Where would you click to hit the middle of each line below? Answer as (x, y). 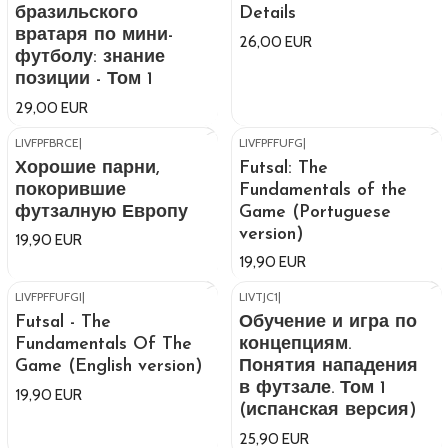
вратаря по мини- (94, 35)
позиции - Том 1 (84, 79)
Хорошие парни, (87, 168)
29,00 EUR (51, 107)
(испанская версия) (327, 411)
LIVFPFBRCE (47, 142)
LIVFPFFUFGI (48, 297)
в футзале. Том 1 (312, 389)
